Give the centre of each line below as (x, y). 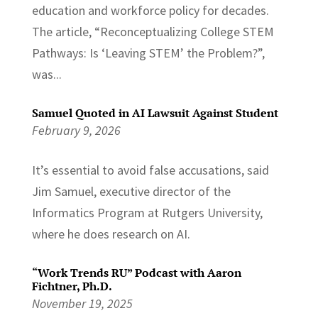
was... (46, 74)
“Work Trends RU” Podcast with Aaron (136, 272)
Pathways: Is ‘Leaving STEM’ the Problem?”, (148, 53)
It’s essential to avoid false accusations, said (150, 170)
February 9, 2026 (76, 130)
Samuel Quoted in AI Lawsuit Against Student (155, 113)
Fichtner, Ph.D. (72, 286)
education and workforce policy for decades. (150, 10)
